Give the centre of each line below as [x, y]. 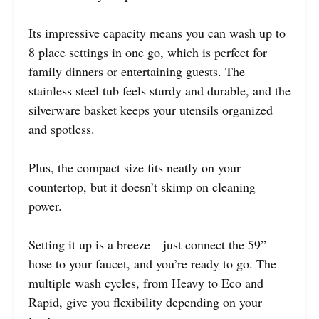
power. [45, 205]
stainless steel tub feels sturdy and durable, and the [159, 90]
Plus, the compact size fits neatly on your [135, 167]
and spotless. [62, 129]
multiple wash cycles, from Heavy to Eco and [146, 282]
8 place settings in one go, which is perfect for [148, 52]
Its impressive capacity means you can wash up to [157, 32]
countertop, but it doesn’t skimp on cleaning [142, 186]
